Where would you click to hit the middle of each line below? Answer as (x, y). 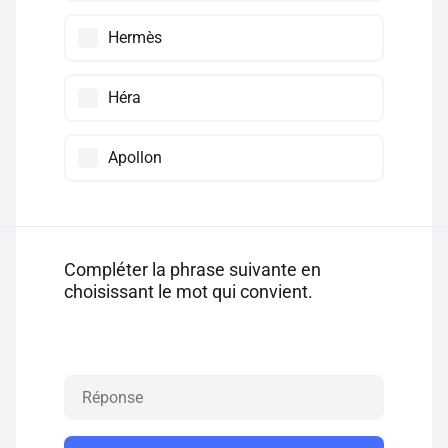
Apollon (135, 157)
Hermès (135, 37)
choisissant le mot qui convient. (188, 291)
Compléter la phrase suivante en (192, 269)
